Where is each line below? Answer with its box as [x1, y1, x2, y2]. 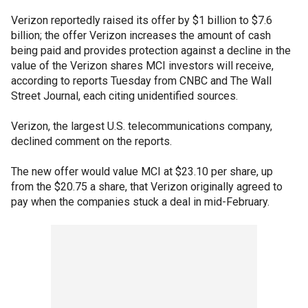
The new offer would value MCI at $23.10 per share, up [11, 165, 273, 178]
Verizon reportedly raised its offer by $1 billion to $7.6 [11, 14, 272, 27]
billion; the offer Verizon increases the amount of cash [11, 29, 271, 42]
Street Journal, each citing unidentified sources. [11, 89, 238, 102]
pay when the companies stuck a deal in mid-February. [11, 195, 269, 208]
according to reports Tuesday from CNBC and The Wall [11, 74, 272, 87]
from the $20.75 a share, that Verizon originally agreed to [11, 180, 283, 193]
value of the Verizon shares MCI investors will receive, [11, 59, 274, 72]
